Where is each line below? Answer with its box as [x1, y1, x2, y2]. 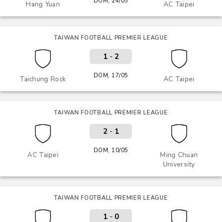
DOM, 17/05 [93, 71, 128, 79]
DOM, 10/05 [93, 146, 128, 154]
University [163, 160, 195, 169]
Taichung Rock [20, 74, 66, 84]
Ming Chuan [160, 150, 198, 160]
